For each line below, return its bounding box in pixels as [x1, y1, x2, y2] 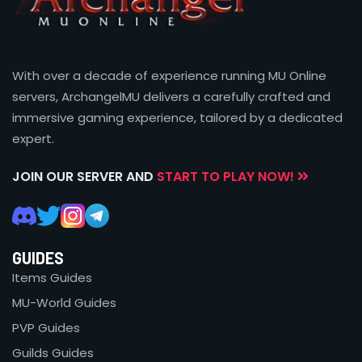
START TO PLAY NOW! [157, 167, 297, 187]
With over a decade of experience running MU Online [12, 67, 326, 85]
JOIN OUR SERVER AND [12, 167, 157, 187]
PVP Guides [12, 319, 80, 337]
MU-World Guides [12, 294, 116, 312]
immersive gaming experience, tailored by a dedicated [12, 109, 343, 127]
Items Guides [12, 269, 92, 287]
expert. [12, 130, 54, 148]
